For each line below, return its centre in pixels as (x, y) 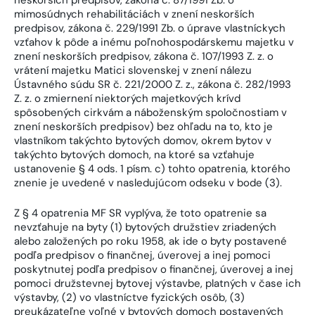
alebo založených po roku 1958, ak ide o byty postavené (150, 241)
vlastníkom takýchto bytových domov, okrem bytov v (143, 141)
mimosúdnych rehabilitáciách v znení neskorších (134, 14)
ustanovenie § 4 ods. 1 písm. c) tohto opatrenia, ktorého (152, 169)
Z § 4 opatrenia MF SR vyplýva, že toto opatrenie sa (140, 213)
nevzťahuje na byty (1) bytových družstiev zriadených (145, 227)
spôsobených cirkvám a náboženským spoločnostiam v (150, 113)
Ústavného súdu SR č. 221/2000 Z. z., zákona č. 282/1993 (153, 85)
